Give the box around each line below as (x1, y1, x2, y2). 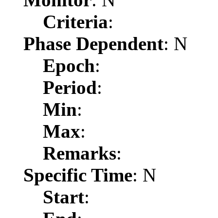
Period (43, 76, 97, 98)
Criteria (43, 11, 108, 32)
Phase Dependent (23, 33, 163, 54)
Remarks (43, 142, 116, 163)
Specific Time (23, 164, 132, 185)
